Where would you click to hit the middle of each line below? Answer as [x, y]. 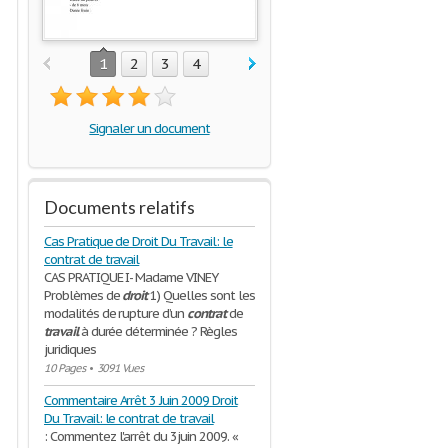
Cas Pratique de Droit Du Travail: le [138, 241]
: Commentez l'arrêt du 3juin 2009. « [141, 436]
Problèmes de [83, 295]
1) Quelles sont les [201, 295]
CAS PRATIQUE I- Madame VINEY [131, 277]
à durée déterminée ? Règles [157, 331]
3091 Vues [120, 368]
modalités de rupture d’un [115, 313]
